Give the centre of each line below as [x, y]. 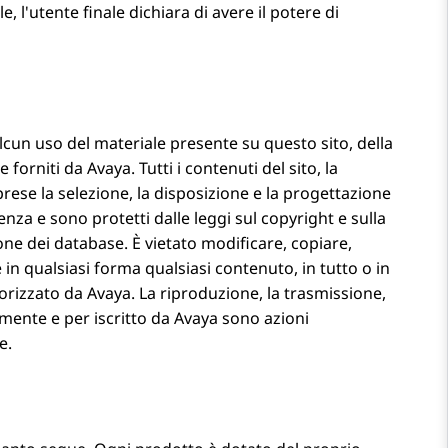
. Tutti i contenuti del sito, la [234, 168]
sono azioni [263, 318]
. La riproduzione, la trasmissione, [258, 293]
